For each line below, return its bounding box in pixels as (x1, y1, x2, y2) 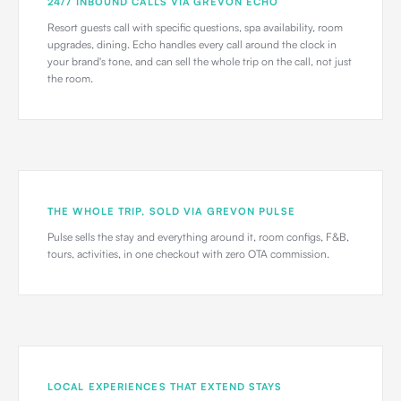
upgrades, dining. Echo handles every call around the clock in (47, 38, 337, 51)
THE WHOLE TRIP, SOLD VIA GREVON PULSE (47, 205, 295, 218)
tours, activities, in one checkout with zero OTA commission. (47, 247, 329, 260)
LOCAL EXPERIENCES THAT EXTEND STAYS (47, 380, 283, 393)
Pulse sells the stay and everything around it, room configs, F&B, (47, 230, 349, 243)
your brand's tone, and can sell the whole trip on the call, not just (47, 55, 352, 68)
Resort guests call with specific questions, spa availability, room (47, 21, 343, 34)
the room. (47, 72, 93, 85)
